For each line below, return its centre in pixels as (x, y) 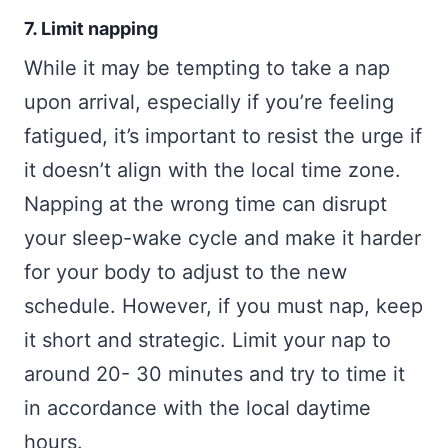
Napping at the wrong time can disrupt (205, 203)
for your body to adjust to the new (185, 271)
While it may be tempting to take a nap (207, 67)
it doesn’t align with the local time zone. (212, 169)
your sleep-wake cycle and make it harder (222, 237)
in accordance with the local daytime (197, 407)
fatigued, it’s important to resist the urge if (223, 135)
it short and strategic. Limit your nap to (207, 339)
